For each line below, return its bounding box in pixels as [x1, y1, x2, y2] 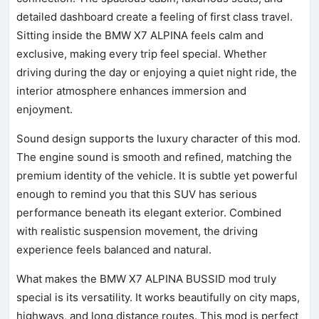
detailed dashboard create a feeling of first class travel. [16, 9, 293, 23]
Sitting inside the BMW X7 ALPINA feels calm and [16, 28, 264, 42]
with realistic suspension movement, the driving [16, 224, 258, 238]
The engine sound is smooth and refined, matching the [16, 150, 293, 164]
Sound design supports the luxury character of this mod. [16, 131, 301, 145]
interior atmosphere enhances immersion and [16, 83, 247, 98]
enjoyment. [16, 102, 73, 116]
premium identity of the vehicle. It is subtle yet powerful [16, 168, 298, 182]
